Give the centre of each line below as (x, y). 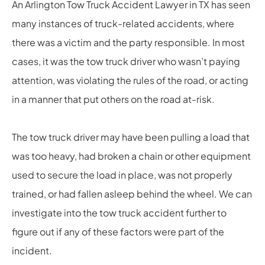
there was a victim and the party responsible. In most (128, 42)
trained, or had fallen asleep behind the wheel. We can (132, 193)
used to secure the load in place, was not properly (122, 174)
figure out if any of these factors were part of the (118, 231)
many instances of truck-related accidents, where (123, 23)
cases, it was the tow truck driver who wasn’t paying (126, 61)
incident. (32, 250)
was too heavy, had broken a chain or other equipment (131, 156)
